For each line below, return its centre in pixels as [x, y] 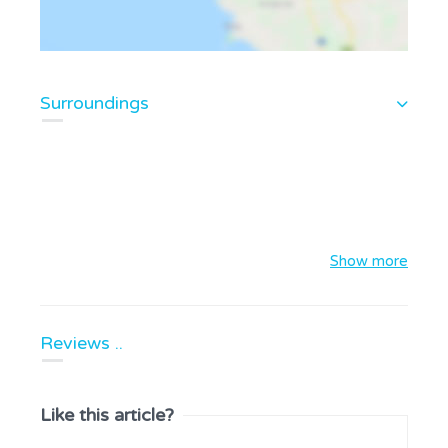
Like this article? [107, 414]
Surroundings [94, 103]
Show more [369, 261]
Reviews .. [81, 343]
